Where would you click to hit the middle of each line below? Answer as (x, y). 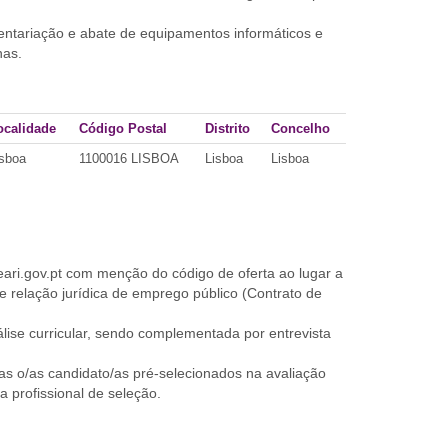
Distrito (227, 128)
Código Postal (123, 128)
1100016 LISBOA (129, 158)
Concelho (300, 128)
